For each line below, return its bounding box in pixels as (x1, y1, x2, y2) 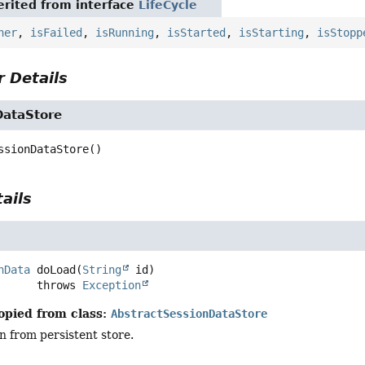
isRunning (95, 26, 155, 40)
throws (37, 279, 83, 292)
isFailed (30, 26, 83, 40)
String (82, 263, 122, 277)
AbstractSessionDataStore (111, 307, 268, 321)
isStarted (167, 26, 226, 40)
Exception (82, 279, 142, 292)
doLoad (37, 263, 77, 277)
